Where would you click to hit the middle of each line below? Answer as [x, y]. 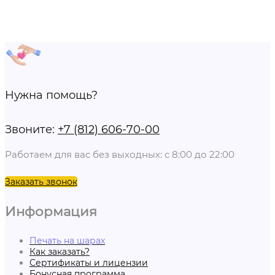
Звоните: [31, 130]
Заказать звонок [41, 182]
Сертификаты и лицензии [89, 263]
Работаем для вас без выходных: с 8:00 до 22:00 [120, 155]
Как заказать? [60, 252]
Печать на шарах [67, 241]
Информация [51, 211]
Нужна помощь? [51, 95]
